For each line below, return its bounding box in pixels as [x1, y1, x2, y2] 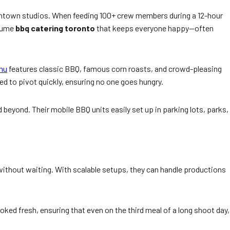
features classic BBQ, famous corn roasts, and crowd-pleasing [7, 64, 222, 73]
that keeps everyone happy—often [95, 23, 214, 33]
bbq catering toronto [15, 23, 95, 33]
